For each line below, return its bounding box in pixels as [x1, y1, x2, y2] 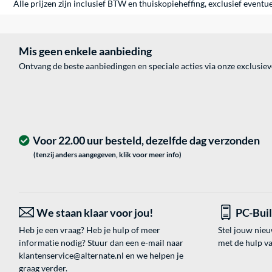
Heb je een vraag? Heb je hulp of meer [19, 225, 160, 236]
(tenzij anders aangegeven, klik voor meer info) [33, 150, 182, 160]
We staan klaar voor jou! [36, 206, 153, 220]
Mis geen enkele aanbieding [19, 44, 152, 58]
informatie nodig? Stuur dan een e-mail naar [19, 237, 183, 248]
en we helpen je [124, 250, 183, 261]
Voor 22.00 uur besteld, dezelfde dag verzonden [33, 134, 260, 148]
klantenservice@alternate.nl [19, 250, 124, 261]
